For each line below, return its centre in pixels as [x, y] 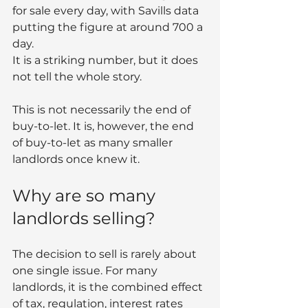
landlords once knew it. [76, 159]
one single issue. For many [86, 270]
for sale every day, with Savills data [107, 10]
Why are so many [86, 195]
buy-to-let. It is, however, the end [104, 126]
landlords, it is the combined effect [109, 287]
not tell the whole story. [77, 76]
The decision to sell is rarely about [106, 254]
